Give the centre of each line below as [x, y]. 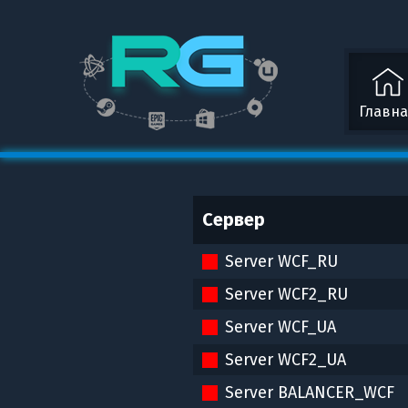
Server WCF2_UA [286, 360]
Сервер [234, 219]
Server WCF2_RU [287, 294]
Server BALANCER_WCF [310, 393]
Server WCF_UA [281, 327]
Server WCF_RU [282, 261]
